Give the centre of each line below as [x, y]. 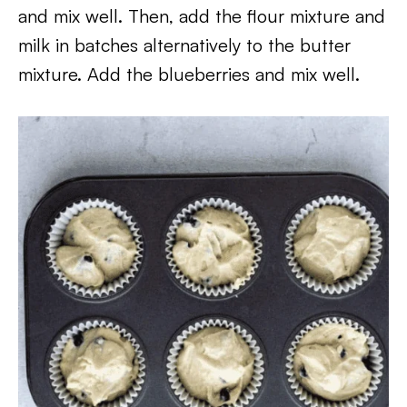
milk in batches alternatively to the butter [184, 45]
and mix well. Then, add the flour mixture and [202, 16]
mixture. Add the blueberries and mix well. [189, 74]
